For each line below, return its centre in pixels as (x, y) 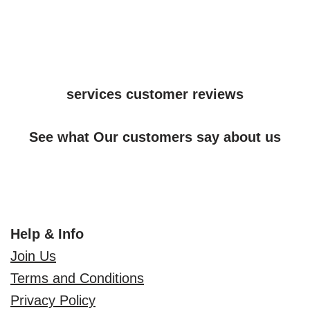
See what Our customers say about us (155, 137)
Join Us (33, 256)
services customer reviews (155, 94)
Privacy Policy (53, 300)
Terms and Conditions (77, 278)
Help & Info (47, 234)
